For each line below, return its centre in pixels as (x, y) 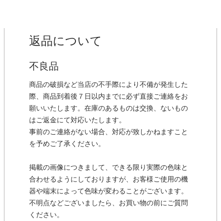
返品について (66, 41)
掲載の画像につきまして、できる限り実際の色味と (109, 168)
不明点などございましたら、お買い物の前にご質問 (109, 203)
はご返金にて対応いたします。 (77, 120)
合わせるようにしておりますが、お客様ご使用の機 (109, 180)
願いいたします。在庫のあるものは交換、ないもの (109, 109)
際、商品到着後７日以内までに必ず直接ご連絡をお (109, 97)
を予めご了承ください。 (67, 144)
